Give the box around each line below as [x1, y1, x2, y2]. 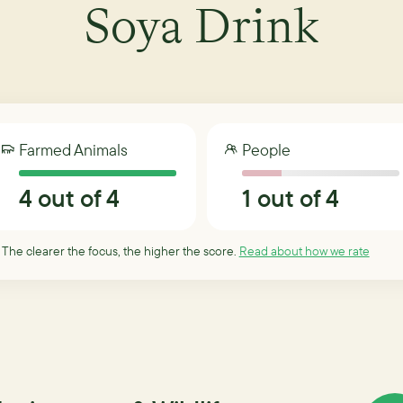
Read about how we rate [238, 243, 370, 259]
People [242, 139, 291, 160]
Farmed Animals [18, 139, 128, 160]
